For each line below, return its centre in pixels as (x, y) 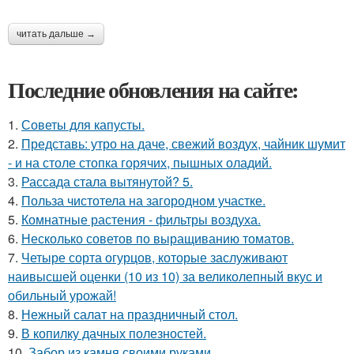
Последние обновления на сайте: (153, 89)
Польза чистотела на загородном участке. (143, 200)
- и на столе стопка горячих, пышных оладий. (140, 162)
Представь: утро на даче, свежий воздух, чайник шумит (183, 143)
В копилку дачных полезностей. (114, 333)
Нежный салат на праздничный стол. (130, 314)
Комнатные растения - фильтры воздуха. (141, 219)
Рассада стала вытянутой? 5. (107, 181)
